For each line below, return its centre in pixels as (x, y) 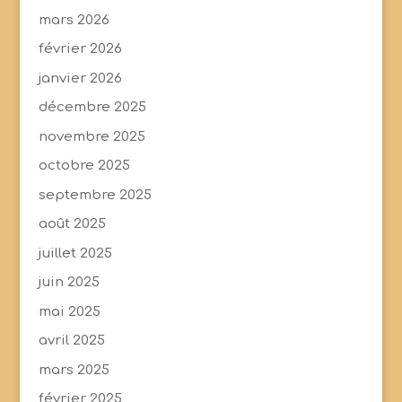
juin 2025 (69, 283)
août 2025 (72, 224)
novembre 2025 (92, 136)
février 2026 (80, 49)
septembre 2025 (95, 195)
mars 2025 (74, 370)
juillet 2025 (75, 253)
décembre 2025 (92, 108)
